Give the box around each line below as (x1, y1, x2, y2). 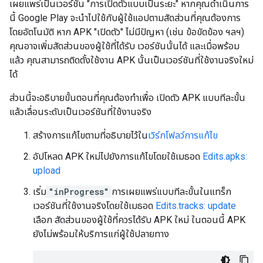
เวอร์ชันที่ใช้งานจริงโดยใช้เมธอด (33, 200, 156, 211)
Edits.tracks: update (156, 200, 236, 211)
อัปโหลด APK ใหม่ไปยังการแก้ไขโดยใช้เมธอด (33, 151, 203, 162)
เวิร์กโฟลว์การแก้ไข (148, 130, 218, 141)
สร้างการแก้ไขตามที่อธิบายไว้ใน (33, 130, 148, 141)
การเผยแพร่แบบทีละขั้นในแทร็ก (112, 186, 231, 197)
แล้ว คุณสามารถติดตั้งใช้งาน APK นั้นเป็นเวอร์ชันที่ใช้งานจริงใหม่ (9, 55, 254, 66)
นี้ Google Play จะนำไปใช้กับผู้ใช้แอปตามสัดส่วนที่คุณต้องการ (9, 12, 241, 23)
